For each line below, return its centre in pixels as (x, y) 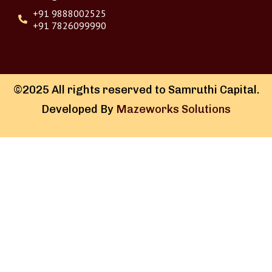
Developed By (79, 109)
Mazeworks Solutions (173, 109)
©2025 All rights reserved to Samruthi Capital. (136, 90)
